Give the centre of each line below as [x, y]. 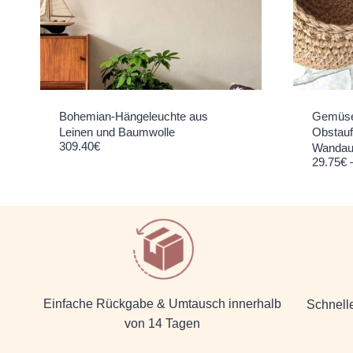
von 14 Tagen [163, 324]
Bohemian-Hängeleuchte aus [134, 117]
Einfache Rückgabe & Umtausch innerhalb [163, 304]
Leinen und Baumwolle [117, 132]
